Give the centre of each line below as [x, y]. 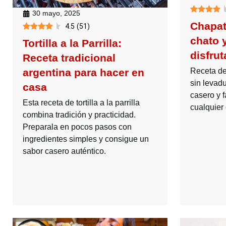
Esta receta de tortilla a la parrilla [81, 103]
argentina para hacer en [83, 73]
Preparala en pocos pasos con [77, 127]
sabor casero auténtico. [64, 151]
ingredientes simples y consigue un [86, 139]
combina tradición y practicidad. [79, 115]
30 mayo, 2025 [56, 13]
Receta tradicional [69, 58]
